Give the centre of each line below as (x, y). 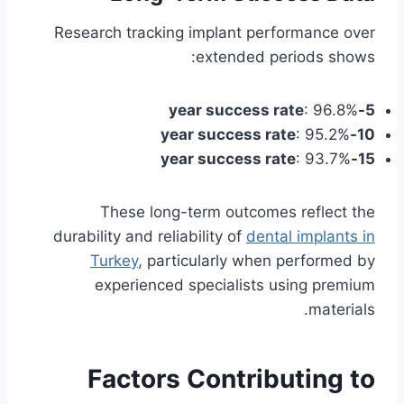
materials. (342, 310)
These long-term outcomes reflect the (238, 212)
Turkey (114, 261)
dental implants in (311, 237)
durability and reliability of (150, 237)
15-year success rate (367, 159)
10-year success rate (366, 135)
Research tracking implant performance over (215, 33)
